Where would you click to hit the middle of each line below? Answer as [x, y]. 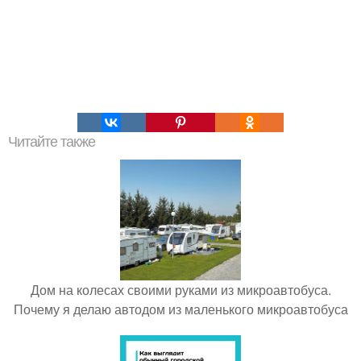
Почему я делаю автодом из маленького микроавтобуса [180, 309]
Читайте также [52, 142]
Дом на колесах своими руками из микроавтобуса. [180, 290]
